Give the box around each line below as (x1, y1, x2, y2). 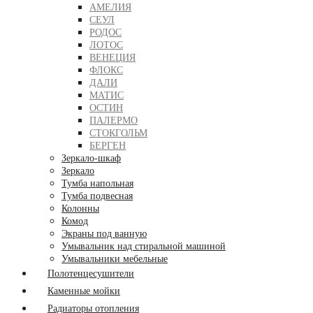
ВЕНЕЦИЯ (89, 52, 136, 63)
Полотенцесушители (48, 268, 134, 279)
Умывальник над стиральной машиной (61, 241, 226, 252)
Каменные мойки (48, 286, 120, 296)
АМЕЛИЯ (89, 2, 131, 13)
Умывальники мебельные (61, 254, 168, 264)
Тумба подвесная (61, 191, 133, 201)
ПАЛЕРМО (89, 115, 138, 126)
